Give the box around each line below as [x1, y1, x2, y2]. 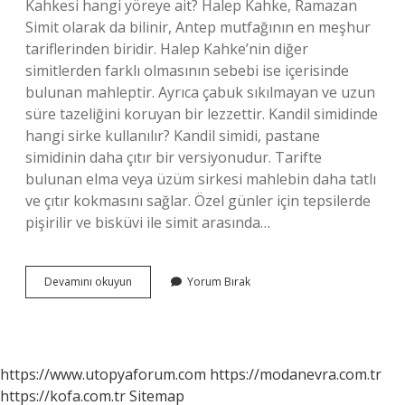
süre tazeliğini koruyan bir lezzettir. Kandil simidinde [25, 104, 378, 124]
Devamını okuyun [44, 274, 132, 289]
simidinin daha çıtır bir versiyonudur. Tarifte [25, 147, 322, 167]
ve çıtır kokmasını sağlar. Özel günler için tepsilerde [25, 191, 371, 211]
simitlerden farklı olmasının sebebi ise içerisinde [25, 61, 349, 80]
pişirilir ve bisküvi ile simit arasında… [25, 212, 270, 232]
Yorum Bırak [187, 274, 250, 289]
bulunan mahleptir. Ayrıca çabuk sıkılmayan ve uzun [25, 82, 375, 102]
